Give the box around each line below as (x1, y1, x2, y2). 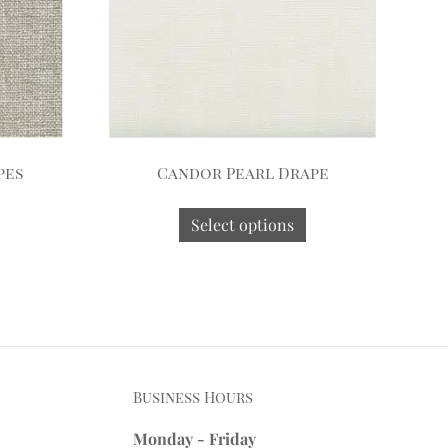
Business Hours (132, 386, 253, 407)
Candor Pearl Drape (156, 161, 329, 183)
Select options (191, 213, 295, 235)
